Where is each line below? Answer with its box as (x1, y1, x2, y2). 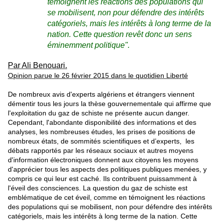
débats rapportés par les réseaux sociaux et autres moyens (8, 147, 193, 155)
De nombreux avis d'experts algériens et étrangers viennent (8, 90, 194, 99)
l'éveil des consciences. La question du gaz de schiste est (8, 184, 187, 192)
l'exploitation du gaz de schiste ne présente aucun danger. (8, 109, 189, 117)
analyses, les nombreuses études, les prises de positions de (8, 128, 195, 136)
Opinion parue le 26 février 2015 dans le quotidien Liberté (8, 72, 188, 80)
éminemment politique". (47, 41, 130, 50)
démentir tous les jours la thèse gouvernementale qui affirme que (8, 100, 211, 108)
